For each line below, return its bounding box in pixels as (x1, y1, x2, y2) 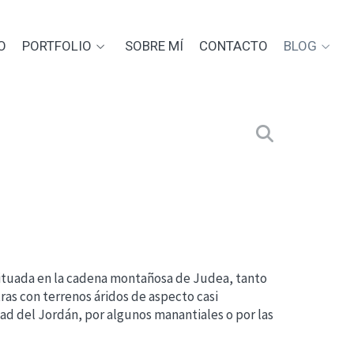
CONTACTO (199, 37, 268, 54)
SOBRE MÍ (125, 37, 183, 54)
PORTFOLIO (22, 37, 92, 54)
